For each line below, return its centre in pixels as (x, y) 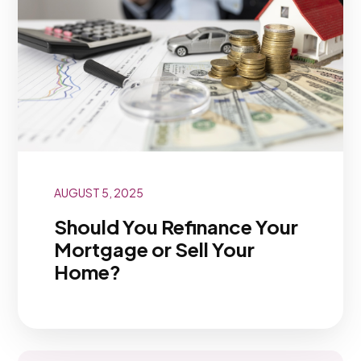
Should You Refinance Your (176, 226)
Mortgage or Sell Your (154, 249)
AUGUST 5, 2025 (98, 193)
